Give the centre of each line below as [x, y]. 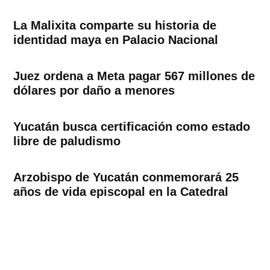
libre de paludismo [67, 141]
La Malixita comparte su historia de [115, 26]
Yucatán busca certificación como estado [132, 127]
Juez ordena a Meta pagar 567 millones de [134, 76]
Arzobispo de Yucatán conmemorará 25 [126, 177]
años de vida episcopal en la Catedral [121, 192]
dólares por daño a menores [94, 91]
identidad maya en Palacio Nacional [116, 40]
